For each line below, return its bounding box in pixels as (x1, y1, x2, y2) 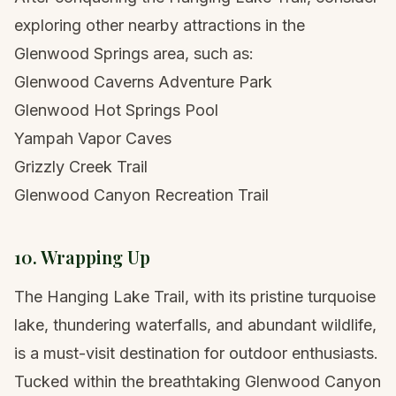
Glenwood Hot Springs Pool (14, 101, 218, 120)
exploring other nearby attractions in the (14, 16, 305, 35)
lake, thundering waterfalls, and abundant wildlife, (14, 316, 377, 335)
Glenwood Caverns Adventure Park (14, 72, 272, 92)
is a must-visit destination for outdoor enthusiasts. (14, 344, 378, 363)
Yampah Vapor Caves (14, 129, 171, 148)
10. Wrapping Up (14, 245, 150, 270)
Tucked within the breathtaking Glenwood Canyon (14, 372, 381, 392)
